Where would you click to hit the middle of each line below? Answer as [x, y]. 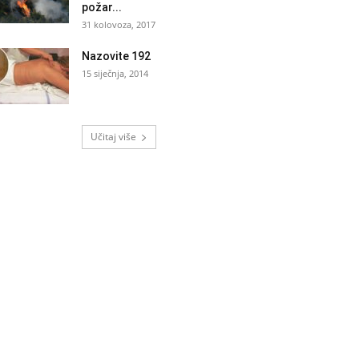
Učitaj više [113, 137]
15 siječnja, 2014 [115, 73]
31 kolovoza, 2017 [119, 24]
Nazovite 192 [116, 56]
